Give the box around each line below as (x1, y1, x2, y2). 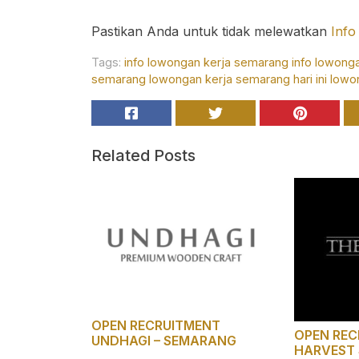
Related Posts (91, 146, 196, 165)
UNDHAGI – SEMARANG (91, 333, 236, 349)
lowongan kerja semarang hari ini (149, 72, 327, 86)
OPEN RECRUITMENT (91, 317, 220, 334)
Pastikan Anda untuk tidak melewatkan (91, 23, 331, 39)
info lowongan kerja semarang (124, 55, 288, 69)
